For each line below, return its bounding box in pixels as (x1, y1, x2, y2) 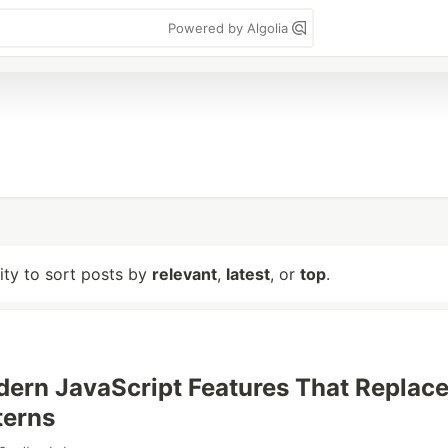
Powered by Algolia (168, 20, 292, 36)
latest (226, 264, 270, 284)
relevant (152, 264, 217, 284)
